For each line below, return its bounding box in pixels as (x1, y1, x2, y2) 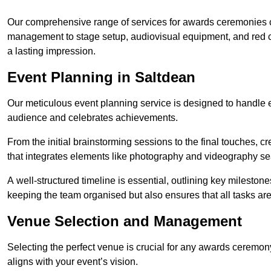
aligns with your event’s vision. (7, 256, 138, 267)
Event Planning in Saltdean (7, 69, 195, 86)
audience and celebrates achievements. (7, 113, 178, 123)
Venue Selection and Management (7, 213, 242, 230)
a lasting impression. (7, 46, 96, 57)
